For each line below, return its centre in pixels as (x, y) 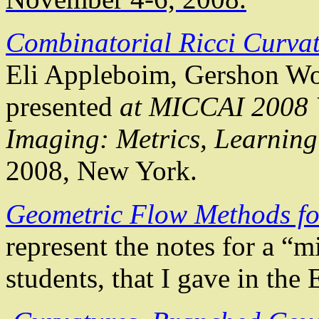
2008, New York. (101, 171)
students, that (80, 278)
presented (63, 107)
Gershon (232, 75)
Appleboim (107, 75)
